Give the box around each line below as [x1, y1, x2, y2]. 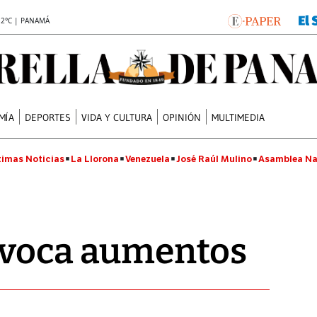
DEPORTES [25, 110, 71, 124]
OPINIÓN [163, 110, 202, 124]
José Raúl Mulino [176, 153, 252, 165]
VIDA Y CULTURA [81, 110, 153, 124]
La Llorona [71, 153, 119, 165]
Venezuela [125, 153, 170, 165]
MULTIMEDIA [212, 110, 265, 124]
